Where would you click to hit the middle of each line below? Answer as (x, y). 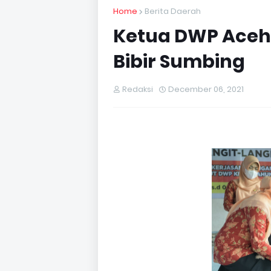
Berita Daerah (173, 11)
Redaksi (138, 89)
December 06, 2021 (206, 89)
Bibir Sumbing (179, 62)
